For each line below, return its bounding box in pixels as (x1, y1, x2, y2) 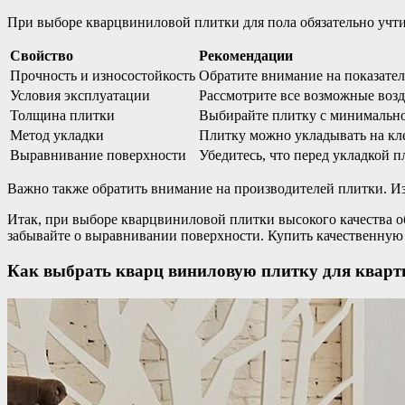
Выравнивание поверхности (10, 147, 186, 164)
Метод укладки (10, 127, 104, 144)
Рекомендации (199, 48, 293, 64)
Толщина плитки (10, 108, 115, 124)
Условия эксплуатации (10, 88, 150, 104)
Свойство (10, 48, 73, 64)
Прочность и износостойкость (10, 68, 195, 84)
